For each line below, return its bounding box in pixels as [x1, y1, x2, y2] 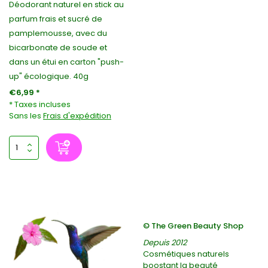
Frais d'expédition [43, 110, 111, 122]
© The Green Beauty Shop [143, 220, 243, 232]
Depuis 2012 [143, 237, 187, 249]
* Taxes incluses [9, 99, 71, 111]
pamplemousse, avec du [9, 28, 107, 39]
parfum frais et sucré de [9, 13, 102, 25]
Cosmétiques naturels [143, 248, 229, 260]
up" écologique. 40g [9, 71, 89, 83]
